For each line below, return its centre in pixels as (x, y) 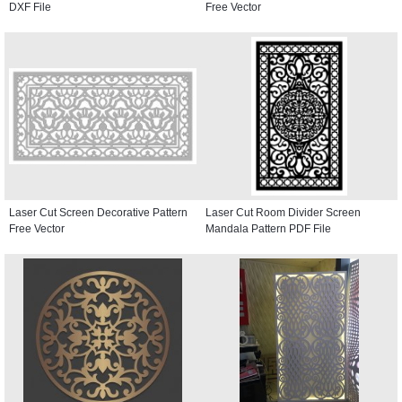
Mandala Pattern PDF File (268, 228)
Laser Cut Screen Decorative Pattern (98, 212)
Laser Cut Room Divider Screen (283, 212)
